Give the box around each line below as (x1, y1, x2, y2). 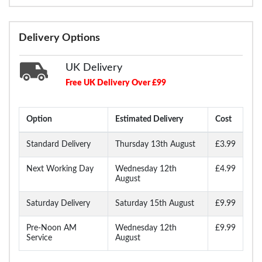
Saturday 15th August (115, 199, 194, 208)
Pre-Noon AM (26, 223, 77, 232)
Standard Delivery (26, 140, 91, 149)
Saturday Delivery (26, 199, 90, 208)
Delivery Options (19, 32, 100, 43)
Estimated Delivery (115, 115, 183, 123)
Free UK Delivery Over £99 (65, 78, 166, 87)
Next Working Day (26, 164, 94, 173)
